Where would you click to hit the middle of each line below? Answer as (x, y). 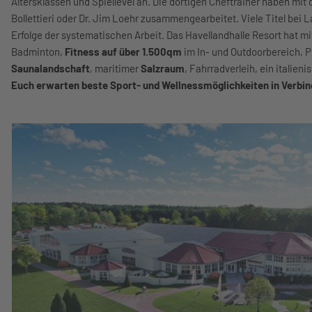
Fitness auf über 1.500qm (123, 52)
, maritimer (115, 68)
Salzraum (163, 68)
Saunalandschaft (50, 68)
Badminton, (38, 52)
